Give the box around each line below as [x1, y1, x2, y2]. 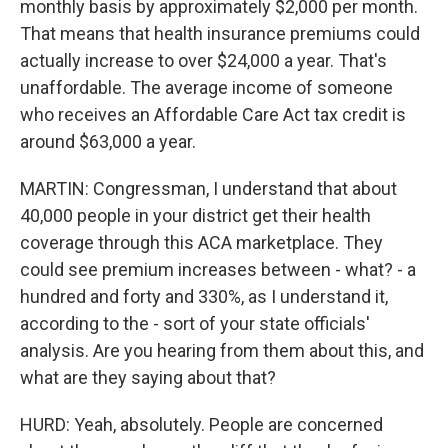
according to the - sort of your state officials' [20, 313, 370, 334]
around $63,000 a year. [20, 131, 196, 152]
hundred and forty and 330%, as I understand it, [20, 286, 388, 307]
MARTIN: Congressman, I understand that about [20, 178, 397, 199]
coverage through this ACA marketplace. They [20, 232, 383, 253]
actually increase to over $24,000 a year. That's [20, 50, 387, 71]
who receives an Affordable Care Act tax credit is [20, 104, 406, 125]
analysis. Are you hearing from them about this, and [20, 340, 424, 361]
